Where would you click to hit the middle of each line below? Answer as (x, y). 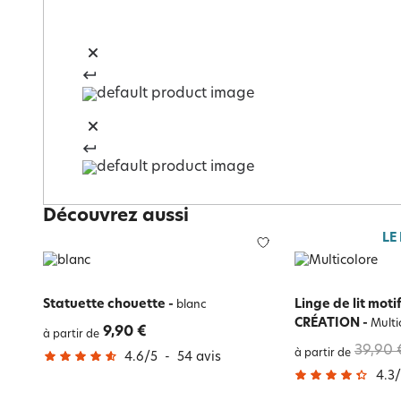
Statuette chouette (104, 304)
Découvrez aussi (116, 217)
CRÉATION (327, 323)
